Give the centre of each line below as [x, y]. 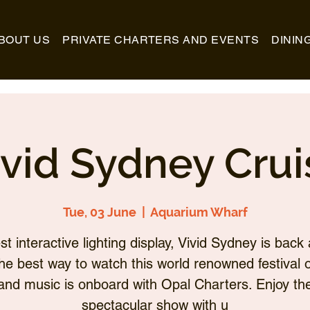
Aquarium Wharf [199, 212]
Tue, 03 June [99, 212]
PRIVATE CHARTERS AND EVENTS [161, 39]
